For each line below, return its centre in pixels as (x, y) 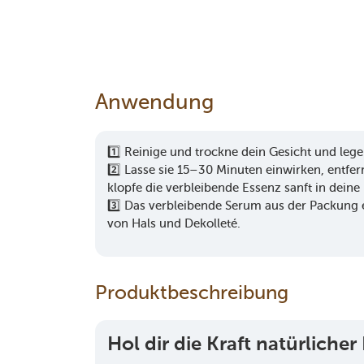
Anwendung (154, 102)
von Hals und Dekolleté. (174, 223)
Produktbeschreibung (192, 292)
